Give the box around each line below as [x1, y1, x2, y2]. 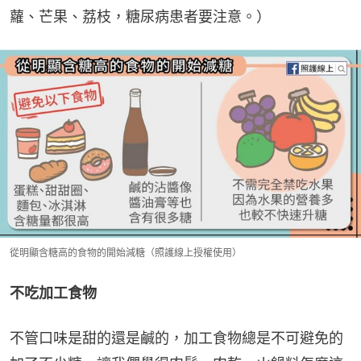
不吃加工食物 [10, 284, 97, 302]
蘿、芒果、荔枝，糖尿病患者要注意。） [10, 7, 271, 25]
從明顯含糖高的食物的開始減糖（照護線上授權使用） [10, 247, 242, 259]
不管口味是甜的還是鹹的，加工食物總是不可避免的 [10, 330, 343, 347]
